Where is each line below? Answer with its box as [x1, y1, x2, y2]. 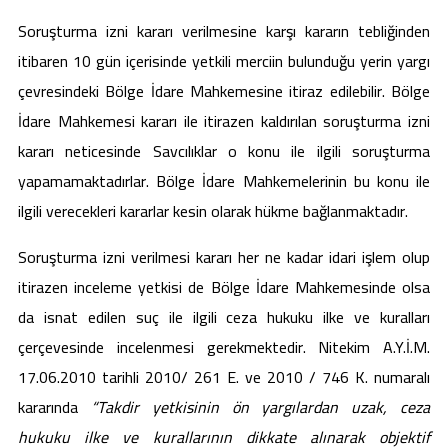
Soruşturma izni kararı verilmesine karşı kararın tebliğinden [18, 16, 430, 46]
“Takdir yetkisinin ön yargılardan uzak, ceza [90, 392, 431, 422]
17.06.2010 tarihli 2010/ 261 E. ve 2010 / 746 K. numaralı [18, 362, 430, 392]
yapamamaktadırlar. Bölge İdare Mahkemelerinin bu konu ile [18, 166, 430, 196]
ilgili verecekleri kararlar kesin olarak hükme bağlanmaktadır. [18, 196, 408, 226]
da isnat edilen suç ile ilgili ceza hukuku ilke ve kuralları [18, 302, 430, 332]
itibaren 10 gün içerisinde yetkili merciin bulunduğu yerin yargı [18, 46, 430, 76]
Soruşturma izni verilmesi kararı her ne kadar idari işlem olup [18, 242, 430, 272]
